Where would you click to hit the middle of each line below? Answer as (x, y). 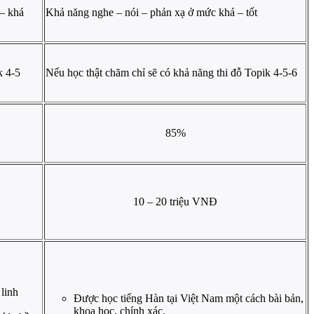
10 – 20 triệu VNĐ (175, 202)
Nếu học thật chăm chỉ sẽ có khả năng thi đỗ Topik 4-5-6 (171, 73)
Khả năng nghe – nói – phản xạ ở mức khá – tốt (151, 13)
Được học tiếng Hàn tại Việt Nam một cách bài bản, (189, 299)
